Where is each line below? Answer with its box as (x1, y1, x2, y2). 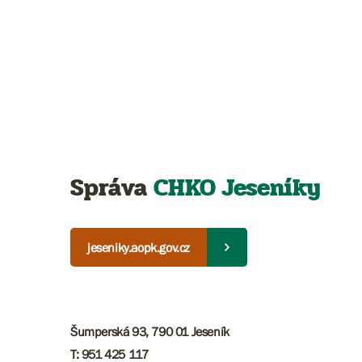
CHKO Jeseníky (154, 169, 321, 208)
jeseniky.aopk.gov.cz (87, 240, 190, 255)
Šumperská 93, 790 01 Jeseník (70, 324, 229, 339)
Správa (70, 169, 154, 208)
